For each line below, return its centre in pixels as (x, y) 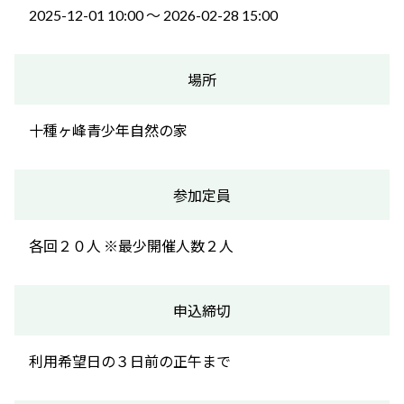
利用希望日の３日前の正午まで (130, 361)
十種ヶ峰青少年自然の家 (108, 130)
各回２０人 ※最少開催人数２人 (131, 246)
